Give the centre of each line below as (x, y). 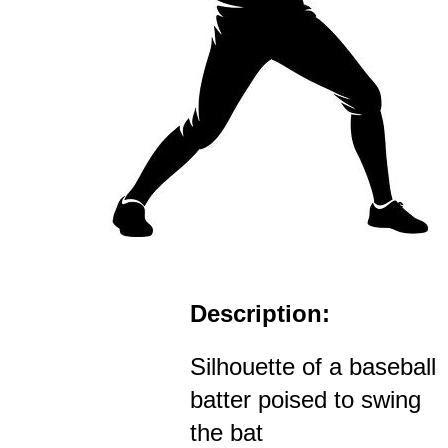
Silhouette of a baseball (313, 367)
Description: (260, 314)
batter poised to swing (305, 400)
